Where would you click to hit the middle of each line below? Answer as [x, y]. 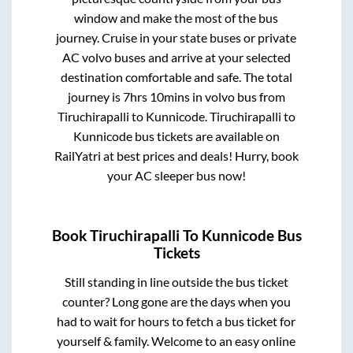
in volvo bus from [237, 97]
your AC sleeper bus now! [176, 176]
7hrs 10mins [156, 97]
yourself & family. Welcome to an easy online [176, 340]
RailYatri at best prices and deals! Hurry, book [176, 156]
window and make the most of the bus [176, 18]
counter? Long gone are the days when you [176, 301]
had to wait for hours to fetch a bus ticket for [176, 321]
